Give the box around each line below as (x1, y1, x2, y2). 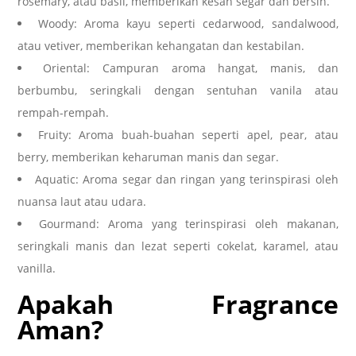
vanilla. (17, 260, 56, 276)
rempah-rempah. (17, 104, 110, 120)
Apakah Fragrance (17, 287, 339, 322)
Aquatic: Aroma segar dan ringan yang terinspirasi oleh (34, 171, 339, 187)
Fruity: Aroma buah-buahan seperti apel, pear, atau (37, 126, 339, 142)
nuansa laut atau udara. (17, 193, 147, 209)
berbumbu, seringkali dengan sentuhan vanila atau (17, 82, 339, 98)
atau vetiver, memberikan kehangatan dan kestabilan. (17, 37, 305, 53)
